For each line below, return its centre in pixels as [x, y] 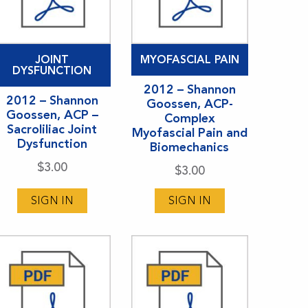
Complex [189, 118]
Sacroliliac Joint [52, 129]
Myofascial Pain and [189, 132]
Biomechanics [190, 147]
